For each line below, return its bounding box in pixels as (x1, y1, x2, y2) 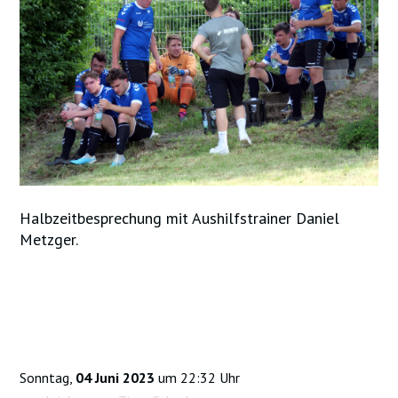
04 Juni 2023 (76, 368, 155, 386)
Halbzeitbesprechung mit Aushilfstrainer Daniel (20, 207, 340, 228)
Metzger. (20, 228, 79, 250)
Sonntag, (20, 368, 76, 386)
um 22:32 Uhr (155, 368, 241, 386)
